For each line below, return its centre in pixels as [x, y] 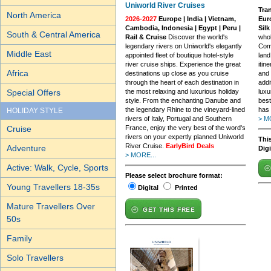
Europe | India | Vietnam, [196, 19]
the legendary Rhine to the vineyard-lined [185, 109]
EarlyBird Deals [190, 146]
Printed [186, 188]
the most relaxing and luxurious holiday [182, 91]
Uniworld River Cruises [165, 5]
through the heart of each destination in [182, 82]
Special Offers [34, 93]
